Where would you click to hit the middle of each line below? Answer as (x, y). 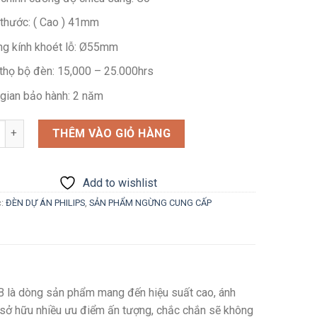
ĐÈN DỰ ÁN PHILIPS (45, 202)
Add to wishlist (120, 183)
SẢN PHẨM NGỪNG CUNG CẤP (150, 202)
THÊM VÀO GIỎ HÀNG (111, 133)
